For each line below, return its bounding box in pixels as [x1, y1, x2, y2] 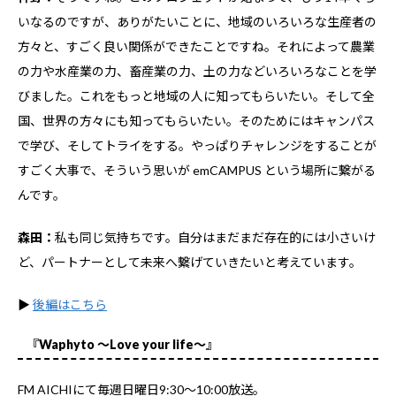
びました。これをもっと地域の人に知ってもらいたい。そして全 [18, 88, 375, 103]
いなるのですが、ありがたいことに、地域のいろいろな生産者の [18, 13, 377, 29]
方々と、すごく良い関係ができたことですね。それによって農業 [18, 38, 375, 54]
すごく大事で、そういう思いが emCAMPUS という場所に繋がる [18, 162, 376, 178]
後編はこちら [33, 296, 107, 312]
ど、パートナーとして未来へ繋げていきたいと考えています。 [18, 254, 362, 270]
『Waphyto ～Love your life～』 [27, 336, 218, 352]
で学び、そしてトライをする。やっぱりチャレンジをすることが [18, 137, 377, 153]
